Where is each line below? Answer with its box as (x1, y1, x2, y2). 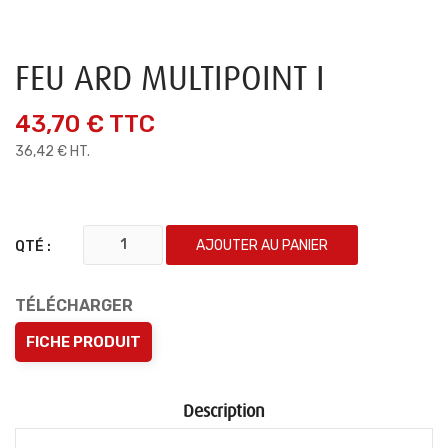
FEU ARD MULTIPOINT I (15, 59, 325, 98)
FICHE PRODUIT (26, 333, 141, 351)
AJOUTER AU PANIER (196, 237, 328, 254)
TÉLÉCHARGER (15, 296, 133, 315)
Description (183, 401, 265, 421)
